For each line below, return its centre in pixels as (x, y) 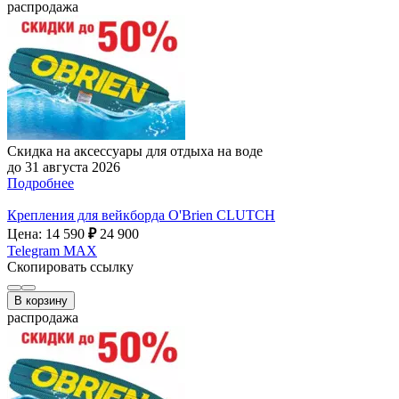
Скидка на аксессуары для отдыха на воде (135, 151)
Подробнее (41, 183)
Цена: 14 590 (48, 233)
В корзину (41, 300)
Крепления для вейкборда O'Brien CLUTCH (141, 215)
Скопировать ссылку (70, 266)
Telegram (33, 250)
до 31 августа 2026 (64, 167)
